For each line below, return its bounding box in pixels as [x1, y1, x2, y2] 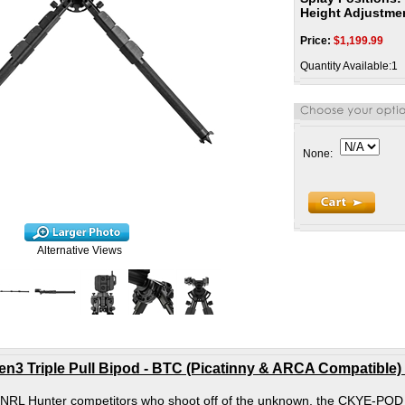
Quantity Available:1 [300, 60, 398, 72]
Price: [300, 34, 331, 47]
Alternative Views [36, 244, 122, 257]
